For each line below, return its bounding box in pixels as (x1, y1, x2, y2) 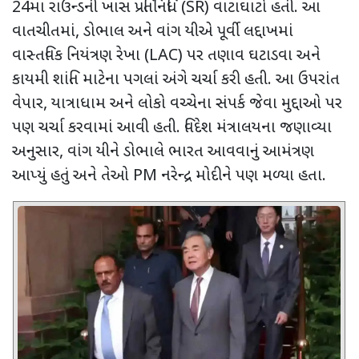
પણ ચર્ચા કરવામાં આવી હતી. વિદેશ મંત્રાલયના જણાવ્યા (12, 118, 332, 139)
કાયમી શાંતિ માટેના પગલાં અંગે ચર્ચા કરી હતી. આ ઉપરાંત (12, 70, 340, 91)
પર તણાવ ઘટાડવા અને (187, 46, 321, 67)
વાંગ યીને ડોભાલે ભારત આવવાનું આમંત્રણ (67, 142, 314, 163)
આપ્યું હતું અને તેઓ (12, 166, 133, 188)
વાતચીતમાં (12, 22, 75, 43)
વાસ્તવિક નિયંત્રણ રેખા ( (12, 46, 149, 67)
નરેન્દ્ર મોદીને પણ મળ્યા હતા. (161, 166, 326, 188)
